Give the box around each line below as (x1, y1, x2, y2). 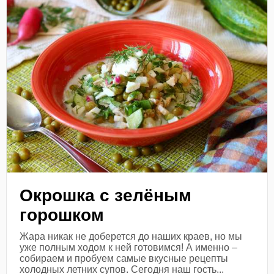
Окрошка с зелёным (20, 185, 192, 205)
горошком (20, 205, 105, 224)
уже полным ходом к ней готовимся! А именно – (20, 242, 238, 253)
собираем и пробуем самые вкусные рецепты (20, 253, 229, 264)
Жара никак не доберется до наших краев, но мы (20, 231, 243, 242)
